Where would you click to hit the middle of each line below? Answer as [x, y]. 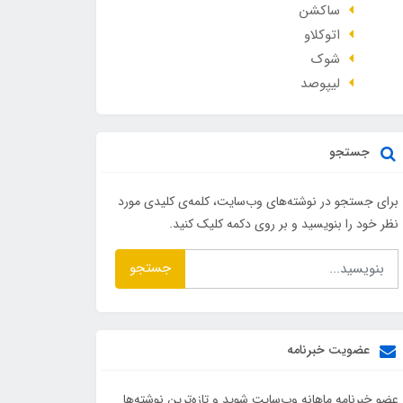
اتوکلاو [322, 35]
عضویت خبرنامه [330, 349]
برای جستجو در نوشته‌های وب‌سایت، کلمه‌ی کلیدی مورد [258, 201]
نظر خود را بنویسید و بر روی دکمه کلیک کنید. [283, 224]
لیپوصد [320, 84]
